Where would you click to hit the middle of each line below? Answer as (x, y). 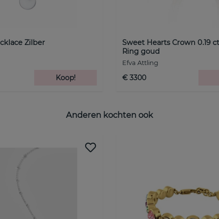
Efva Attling (140, 63)
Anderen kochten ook (109, 115)
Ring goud (141, 51)
